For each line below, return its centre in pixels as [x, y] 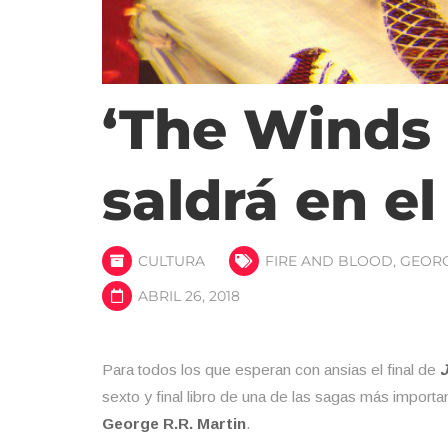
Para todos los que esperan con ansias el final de [271, 369]
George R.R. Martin [174, 423]
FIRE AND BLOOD [329, 260]
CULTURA [171, 260]
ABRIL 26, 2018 [187, 295]
